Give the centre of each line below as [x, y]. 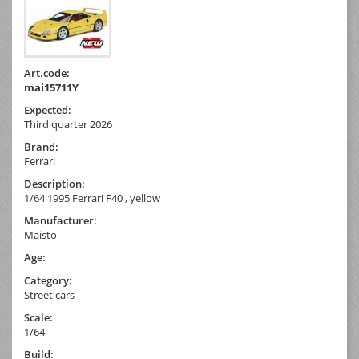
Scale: [38, 317]
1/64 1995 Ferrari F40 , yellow [92, 198]
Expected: [48, 109]
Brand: [41, 146]
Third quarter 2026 [68, 124]
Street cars [49, 294]
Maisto [40, 234]
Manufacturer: [61, 220]
